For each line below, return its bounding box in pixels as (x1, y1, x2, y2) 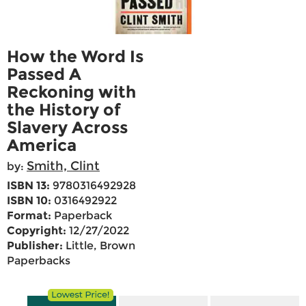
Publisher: (7, 239, 63, 253)
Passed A (7, 64, 81, 85)
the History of (7, 100, 121, 120)
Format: (7, 209, 51, 223)
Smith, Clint (27, 158, 100, 174)
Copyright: (7, 224, 66, 238)
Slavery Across (7, 117, 128, 138)
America (7, 135, 76, 156)
